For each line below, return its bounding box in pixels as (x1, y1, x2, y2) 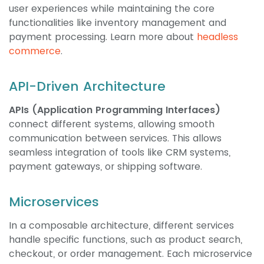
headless (197, 30, 238, 44)
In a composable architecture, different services (9, 219, 234, 233)
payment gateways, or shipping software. (9, 160, 202, 174)
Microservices (9, 193, 99, 212)
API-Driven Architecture (9, 77, 166, 96)
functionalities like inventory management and (9, 16, 226, 30)
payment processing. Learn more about (9, 30, 197, 44)
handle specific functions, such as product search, (9, 233, 242, 247)
